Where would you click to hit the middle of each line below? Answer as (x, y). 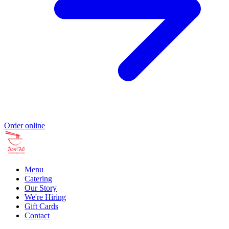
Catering (38, 179)
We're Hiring (45, 197)
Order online (25, 126)
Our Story (41, 188)
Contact (37, 216)
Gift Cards (41, 207)
